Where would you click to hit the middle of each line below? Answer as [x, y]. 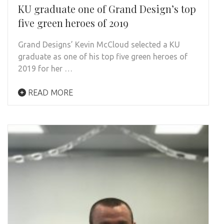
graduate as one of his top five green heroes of [103, 56]
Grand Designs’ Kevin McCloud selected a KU [99, 44]
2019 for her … [45, 68]
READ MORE [49, 92]
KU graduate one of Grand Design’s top [107, 8]
